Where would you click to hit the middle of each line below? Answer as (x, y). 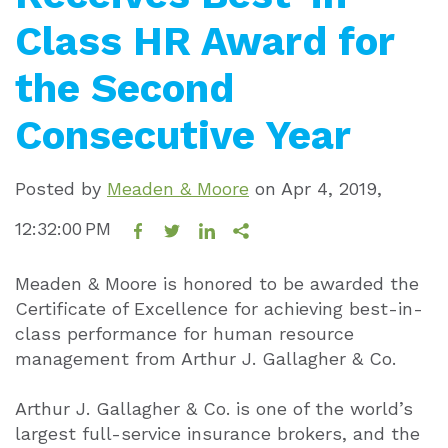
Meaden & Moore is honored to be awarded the (217, 283)
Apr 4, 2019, (331, 188)
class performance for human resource (184, 333)
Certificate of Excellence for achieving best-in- (219, 308)
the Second (124, 88)
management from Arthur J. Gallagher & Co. (205, 358)
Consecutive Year (183, 135)
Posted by (61, 188)
